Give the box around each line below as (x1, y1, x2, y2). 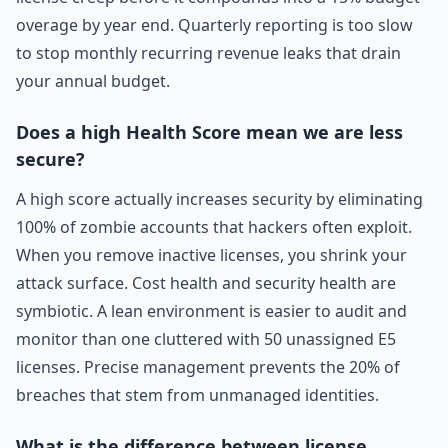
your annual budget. (16, 70, 170, 92)
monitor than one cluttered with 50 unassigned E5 (16, 328, 396, 350)
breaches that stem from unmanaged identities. (16, 384, 379, 406)
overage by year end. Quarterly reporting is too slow (16, 14, 413, 36)
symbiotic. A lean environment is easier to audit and (16, 300, 407, 322)
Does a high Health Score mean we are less (16, 120, 403, 144)
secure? (16, 147, 85, 171)
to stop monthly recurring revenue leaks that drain (16, 42, 401, 64)
